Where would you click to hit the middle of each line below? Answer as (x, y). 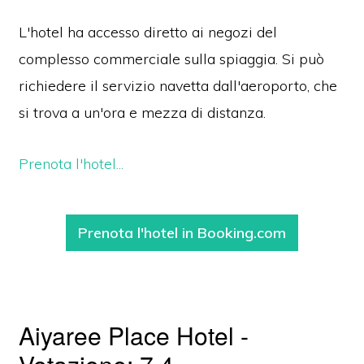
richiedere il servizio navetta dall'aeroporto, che (178, 86)
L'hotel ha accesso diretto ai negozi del (148, 32)
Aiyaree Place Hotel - (134, 336)
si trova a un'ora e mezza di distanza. (145, 113)
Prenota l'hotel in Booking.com (182, 233)
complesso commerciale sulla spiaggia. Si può (172, 59)
